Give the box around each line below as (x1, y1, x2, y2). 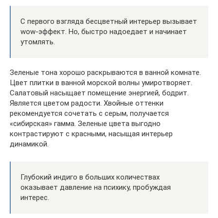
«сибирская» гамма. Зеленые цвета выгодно (10, 119, 161, 128)
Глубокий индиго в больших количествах (20, 173, 160, 182)
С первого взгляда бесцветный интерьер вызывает (20, 17, 197, 26)
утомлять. (20, 37, 55, 46)
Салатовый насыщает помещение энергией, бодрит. (10, 89, 189, 97)
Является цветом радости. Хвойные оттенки (10, 99, 163, 108)
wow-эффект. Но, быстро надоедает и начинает (20, 27, 187, 36)
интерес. (20, 193, 49, 202)
